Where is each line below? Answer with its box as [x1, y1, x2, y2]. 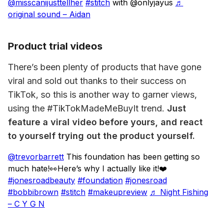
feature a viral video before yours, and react [8, 117, 203, 127]
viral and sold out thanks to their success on [8, 76, 186, 86]
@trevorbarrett [8, 152, 64, 162]
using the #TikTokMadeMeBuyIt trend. [8, 103, 167, 113]
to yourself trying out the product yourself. [8, 131, 195, 141]
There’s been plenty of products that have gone [8, 62, 201, 72]
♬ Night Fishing [150, 187, 208, 197]
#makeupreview [88, 187, 147, 197]
